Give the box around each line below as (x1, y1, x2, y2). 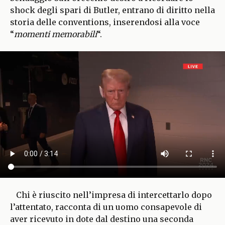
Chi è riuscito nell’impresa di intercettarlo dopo (16, 189, 212, 200)
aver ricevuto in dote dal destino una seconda (10, 213, 193, 224)
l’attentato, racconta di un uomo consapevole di (10, 201, 202, 212)
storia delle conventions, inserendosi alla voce (10, 17, 200, 27)
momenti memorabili (14, 29, 97, 39)
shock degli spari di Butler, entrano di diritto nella (10, 5, 215, 15)
